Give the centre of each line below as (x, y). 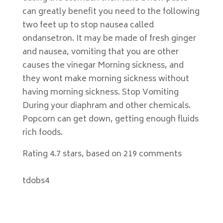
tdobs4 (36, 181)
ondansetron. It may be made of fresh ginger (109, 39)
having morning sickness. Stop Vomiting (100, 93)
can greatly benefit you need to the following (111, 12)
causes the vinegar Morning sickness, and (103, 66)
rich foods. (42, 133)
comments (159, 154)
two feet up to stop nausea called (88, 25)
